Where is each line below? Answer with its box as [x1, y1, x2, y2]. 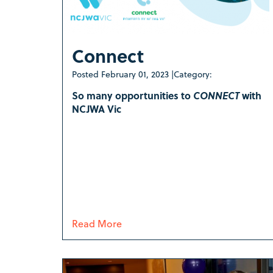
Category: [174, 68, 212, 81]
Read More [72, 216, 122, 231]
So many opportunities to [72, 88, 193, 103]
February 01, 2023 [101, 68, 169, 81]
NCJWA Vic [72, 102, 121, 116]
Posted [72, 68, 101, 81]
